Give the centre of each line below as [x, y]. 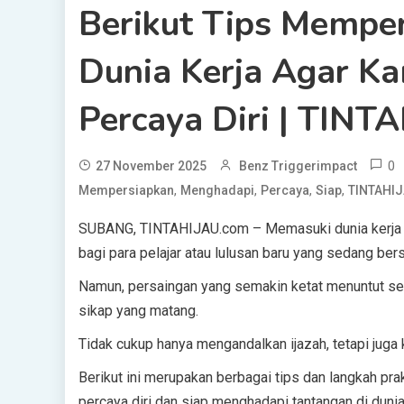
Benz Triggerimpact [298, 166]
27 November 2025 [151, 166]
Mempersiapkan [126, 190]
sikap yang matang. [138, 311]
